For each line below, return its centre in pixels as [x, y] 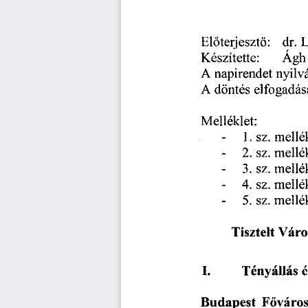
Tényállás [270, 273]
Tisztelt [253, 233]
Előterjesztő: [236, 43]
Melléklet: [229, 123]
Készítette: [230, 59]
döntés [233, 91]
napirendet [244, 75]
